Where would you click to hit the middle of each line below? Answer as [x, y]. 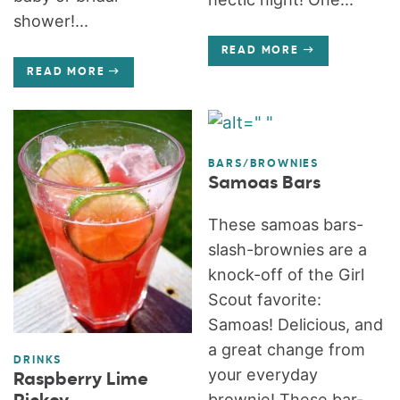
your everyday [262, 374]
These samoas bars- [285, 224]
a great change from [286, 349]
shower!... [51, 21]
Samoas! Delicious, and [295, 324]
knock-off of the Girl [286, 274]
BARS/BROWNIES [263, 164]
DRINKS [38, 360]
